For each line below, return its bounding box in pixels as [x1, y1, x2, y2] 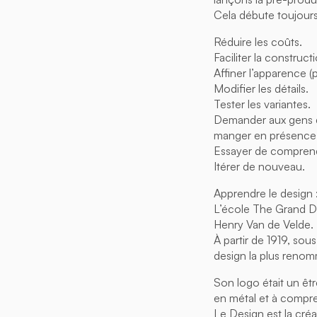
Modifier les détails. [214, 81, 309, 96]
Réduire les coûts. [214, 35, 302, 50]
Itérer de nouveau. [214, 159, 305, 174]
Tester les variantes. [214, 97, 311, 112]
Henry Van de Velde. [214, 217, 313, 232]
